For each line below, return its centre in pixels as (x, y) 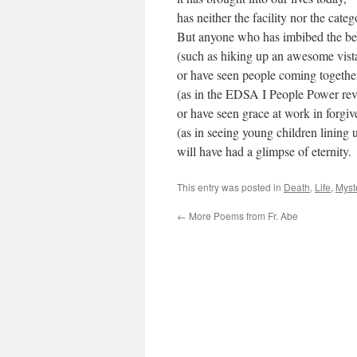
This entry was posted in (230, 186)
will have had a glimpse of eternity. (264, 151)
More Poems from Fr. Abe (242, 215)
